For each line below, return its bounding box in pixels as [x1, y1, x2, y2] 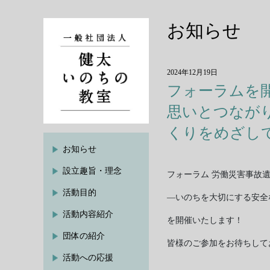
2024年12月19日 [167, 68, 218, 77]
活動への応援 [63, 253, 113, 262]
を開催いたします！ [167, 216, 243, 225]
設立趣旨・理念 [63, 166, 122, 175]
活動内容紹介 [63, 210, 113, 219]
